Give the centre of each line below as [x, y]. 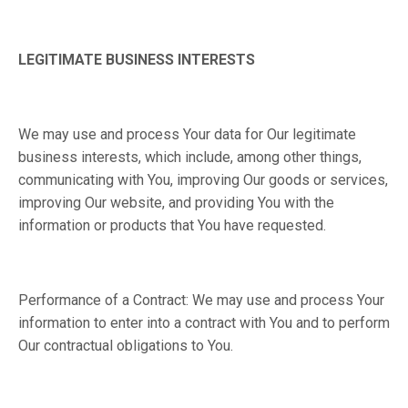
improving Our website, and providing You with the [176, 203]
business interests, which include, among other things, [190, 157]
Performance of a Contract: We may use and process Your [201, 300]
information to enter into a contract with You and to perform [204, 323]
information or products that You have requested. [172, 225]
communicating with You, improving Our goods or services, [203, 180]
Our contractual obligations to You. [126, 346]
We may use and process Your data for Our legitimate [187, 134]
